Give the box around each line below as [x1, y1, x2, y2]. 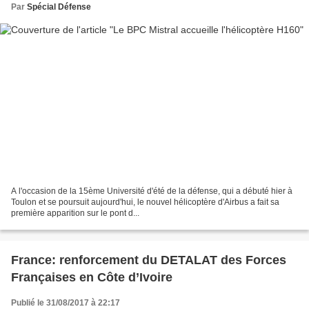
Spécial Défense [27, 1, 91, 12]
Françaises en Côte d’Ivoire [11, 270, 172, 285]
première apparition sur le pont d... [11, 208, 139, 219]
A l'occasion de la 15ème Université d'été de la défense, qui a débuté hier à [11, 186, 292, 197]
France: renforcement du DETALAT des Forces [11, 253, 286, 268]
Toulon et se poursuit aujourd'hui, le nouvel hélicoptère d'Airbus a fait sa [11, 197, 279, 208]
